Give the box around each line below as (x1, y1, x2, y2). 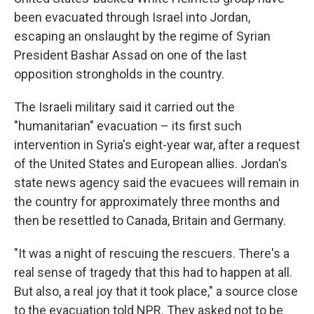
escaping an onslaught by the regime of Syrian (14, 29, 271, 43)
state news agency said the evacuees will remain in (14, 175, 299, 190)
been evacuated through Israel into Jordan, (14, 10, 250, 25)
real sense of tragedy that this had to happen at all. (14, 265, 292, 280)
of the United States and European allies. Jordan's (14, 156, 287, 171)
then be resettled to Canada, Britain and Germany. (14, 213, 286, 228)
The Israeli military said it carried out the (14, 100, 235, 114)
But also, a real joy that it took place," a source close (14, 284, 298, 299)
